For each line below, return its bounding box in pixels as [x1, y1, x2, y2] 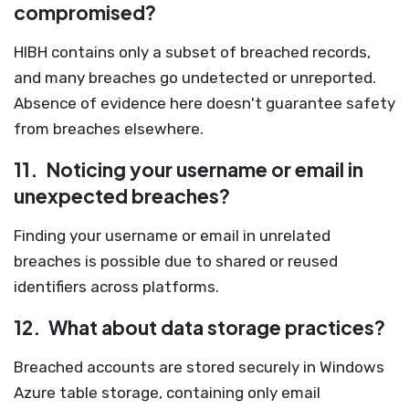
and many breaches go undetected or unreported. [14, 68, 376, 87]
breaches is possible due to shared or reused [14, 252, 338, 270]
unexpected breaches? [14, 184, 230, 208]
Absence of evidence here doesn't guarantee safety [14, 94, 395, 112]
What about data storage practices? [45, 315, 385, 340]
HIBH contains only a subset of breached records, [14, 43, 371, 61]
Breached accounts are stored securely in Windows [14, 358, 384, 376]
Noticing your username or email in [42, 157, 363, 182]
